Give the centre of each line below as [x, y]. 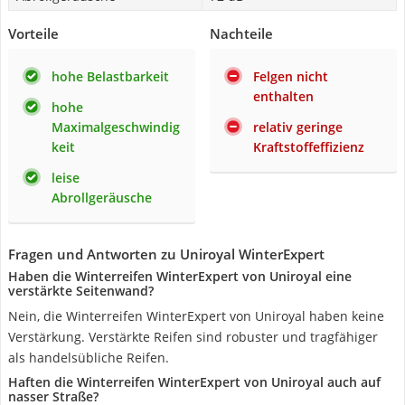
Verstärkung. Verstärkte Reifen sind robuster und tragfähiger [193, 337]
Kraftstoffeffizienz [309, 147]
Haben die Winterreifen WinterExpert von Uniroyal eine [180, 276]
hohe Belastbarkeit [110, 76]
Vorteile [33, 33]
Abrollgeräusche [102, 198]
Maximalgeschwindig [116, 127]
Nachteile [241, 33]
